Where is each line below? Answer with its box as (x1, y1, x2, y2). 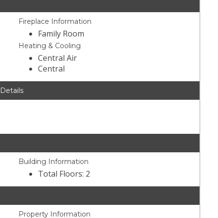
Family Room (38, 28, 85, 39)
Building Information (18, 157, 89, 166)
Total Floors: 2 (38, 168, 91, 180)
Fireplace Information (18, 17, 92, 26)
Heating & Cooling (18, 41, 81, 51)
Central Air (38, 53, 77, 64)
